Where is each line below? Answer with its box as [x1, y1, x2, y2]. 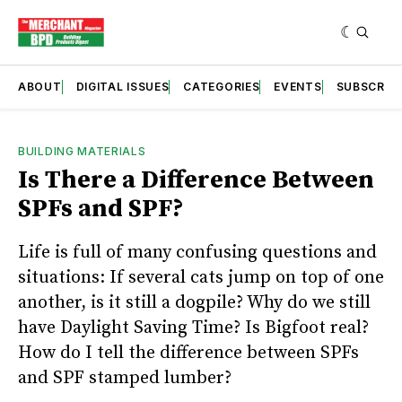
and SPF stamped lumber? [18, 366, 232, 389]
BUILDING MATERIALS [18, 144, 146, 158]
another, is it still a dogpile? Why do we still [18, 291, 371, 314]
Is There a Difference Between [18, 163, 374, 196]
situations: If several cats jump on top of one [18, 266, 384, 289]
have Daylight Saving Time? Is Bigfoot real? [18, 316, 369, 339]
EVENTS [274, 79, 322, 93]
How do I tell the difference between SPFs [18, 341, 359, 364]
